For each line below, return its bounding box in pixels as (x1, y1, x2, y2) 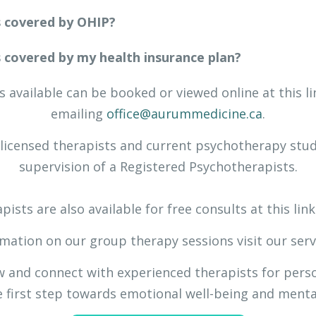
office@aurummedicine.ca (107, 104, 262, 122)
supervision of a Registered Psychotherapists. (18, 157, 298, 175)
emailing (51, 104, 107, 122)
